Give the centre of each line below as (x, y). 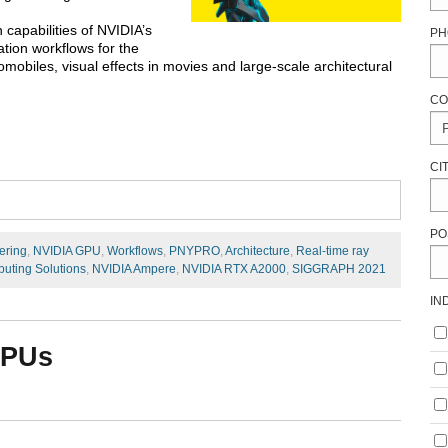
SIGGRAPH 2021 (339, 268)
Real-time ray (332, 250)
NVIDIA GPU (67, 250)
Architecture (257, 250)
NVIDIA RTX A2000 (234, 268)
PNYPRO (194, 250)
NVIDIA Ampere (134, 268)
